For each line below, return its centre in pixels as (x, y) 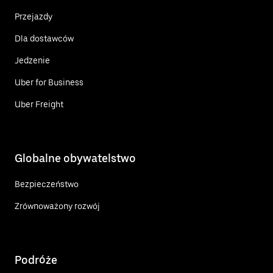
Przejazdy (34, 16)
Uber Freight (39, 104)
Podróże (36, 260)
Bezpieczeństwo (47, 184)
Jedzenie (32, 60)
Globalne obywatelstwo (75, 158)
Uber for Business (49, 82)
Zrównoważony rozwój (57, 206)
